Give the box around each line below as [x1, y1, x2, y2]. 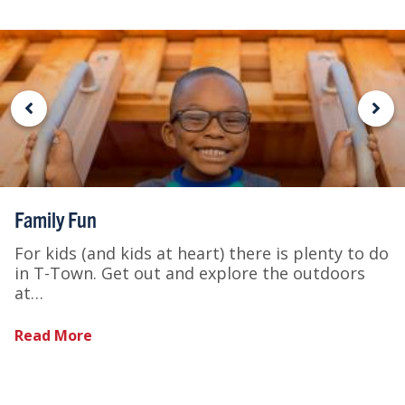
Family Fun [14, 204, 97, 232]
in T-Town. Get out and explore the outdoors [14, 261, 365, 284]
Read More [14, 325, 92, 345]
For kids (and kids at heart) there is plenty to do [14, 241, 389, 264]
